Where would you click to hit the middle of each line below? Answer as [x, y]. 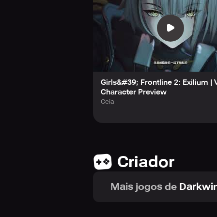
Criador [146, 162]
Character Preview [134, 92]
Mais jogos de [144, 186]
